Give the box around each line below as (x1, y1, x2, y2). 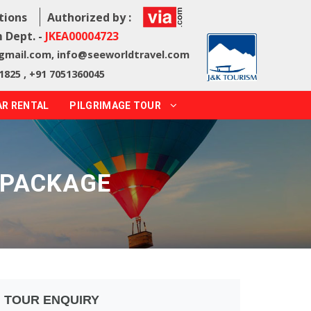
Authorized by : (47, 10, 131, 25)
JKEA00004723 (44, 28, 119, 44)
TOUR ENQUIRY (4, 293, 99, 307)
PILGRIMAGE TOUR (69, 100, 164, 111)
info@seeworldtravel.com (56, 48, 190, 61)
